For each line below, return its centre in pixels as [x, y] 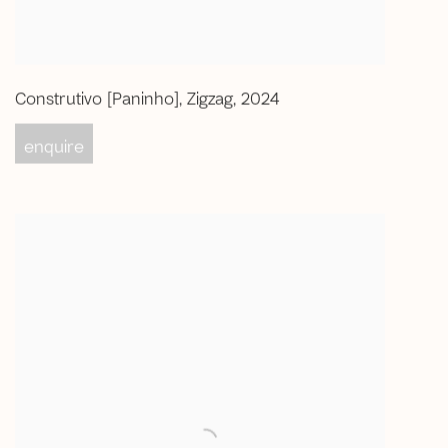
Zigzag [210, 98]
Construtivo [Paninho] [97, 98]
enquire [54, 146]
